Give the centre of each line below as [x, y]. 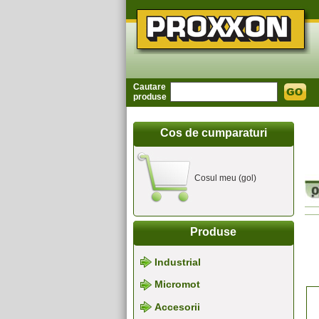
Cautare [149, 87]
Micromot [177, 284]
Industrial [177, 262]
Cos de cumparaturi [213, 133]
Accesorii [177, 307]
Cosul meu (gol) [225, 178]
